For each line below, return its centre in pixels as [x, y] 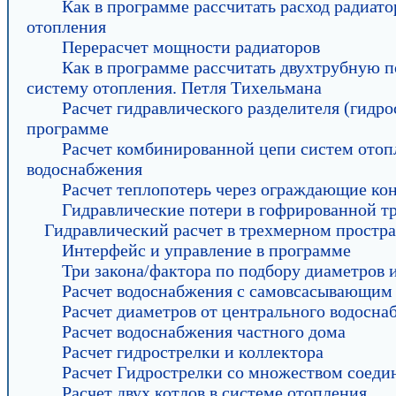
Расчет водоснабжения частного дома [204, 331]
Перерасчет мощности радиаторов [191, 47]
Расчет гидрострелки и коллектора [193, 352]
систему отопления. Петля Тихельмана [174, 88]
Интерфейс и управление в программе [206, 250]
